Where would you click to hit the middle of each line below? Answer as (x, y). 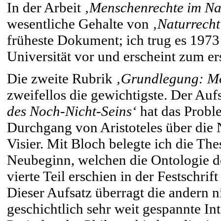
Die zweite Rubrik (61, 78)
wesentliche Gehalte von (80, 24)
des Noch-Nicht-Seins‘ (72, 111)
